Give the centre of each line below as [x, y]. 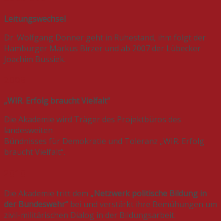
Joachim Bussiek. [35, 59]
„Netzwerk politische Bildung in [148, 194]
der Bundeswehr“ [37, 204]
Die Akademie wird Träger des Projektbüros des [92, 119]
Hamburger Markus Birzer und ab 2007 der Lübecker [102, 48]
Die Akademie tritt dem [47, 194]
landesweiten [28, 130]
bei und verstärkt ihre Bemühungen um [144, 204]
